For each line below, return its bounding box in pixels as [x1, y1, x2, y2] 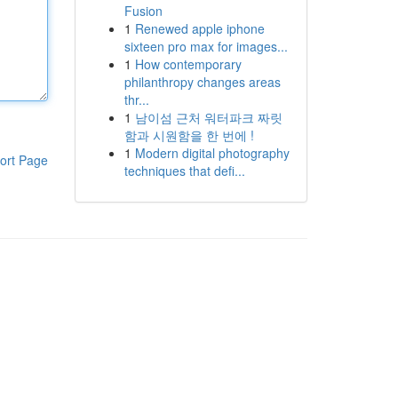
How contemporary [134, 55, 242, 73]
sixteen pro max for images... [123, 37, 288, 55]
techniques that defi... [123, 162, 245, 179]
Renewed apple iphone [134, 20, 265, 37]
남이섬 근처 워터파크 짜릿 [134, 108, 283, 126]
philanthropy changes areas [123, 73, 281, 91]
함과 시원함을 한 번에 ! [123, 126, 254, 144]
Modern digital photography [134, 144, 290, 162]
